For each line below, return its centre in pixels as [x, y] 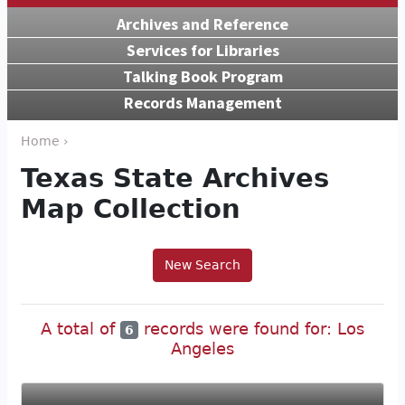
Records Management [202, 102]
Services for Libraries [202, 50]
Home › [45, 141]
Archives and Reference [202, 24]
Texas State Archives [175, 178]
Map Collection [131, 208]
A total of [80, 328]
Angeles [202, 349]
